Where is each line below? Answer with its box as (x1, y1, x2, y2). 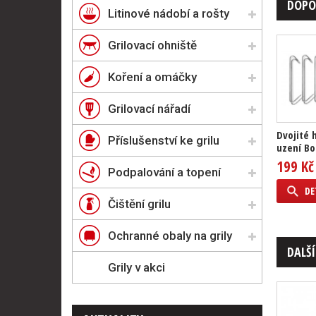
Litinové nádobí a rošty (108, 6, 229, 20)
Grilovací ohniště (108, 38, 197, 52)
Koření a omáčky (108, 70, 197, 84)
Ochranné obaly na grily (108, 229, 232, 243)
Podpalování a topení (108, 165, 221, 179)
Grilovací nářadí (108, 102, 190, 116)
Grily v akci (108, 260, 165, 274)
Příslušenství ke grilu (108, 133, 219, 147)
